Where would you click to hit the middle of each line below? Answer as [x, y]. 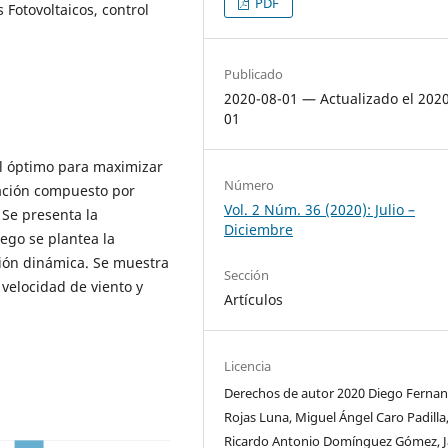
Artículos [254, 300]
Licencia [248, 366]
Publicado [254, 74]
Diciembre [259, 230]
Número [249, 185]
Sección [247, 275]
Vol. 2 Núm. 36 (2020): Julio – [320, 210]
